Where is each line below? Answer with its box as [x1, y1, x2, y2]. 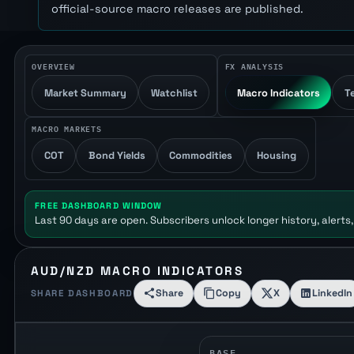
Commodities [169, 149, 233, 163]
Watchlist [150, 85, 198, 100]
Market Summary [43, 85, 126, 100]
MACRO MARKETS [32, 121, 102, 136]
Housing [257, 149, 297, 163]
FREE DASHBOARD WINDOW [35, 200, 163, 212]
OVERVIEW [32, 58, 75, 73]
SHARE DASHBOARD [30, 287, 134, 299]
